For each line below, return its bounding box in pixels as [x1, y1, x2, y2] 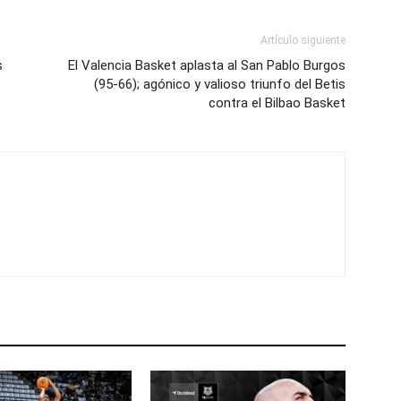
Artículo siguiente [260, 33, 346, 47]
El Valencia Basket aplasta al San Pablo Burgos [68, 56, 346, 73]
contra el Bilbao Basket [209, 94, 346, 111]
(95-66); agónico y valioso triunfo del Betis [94, 75, 346, 92]
